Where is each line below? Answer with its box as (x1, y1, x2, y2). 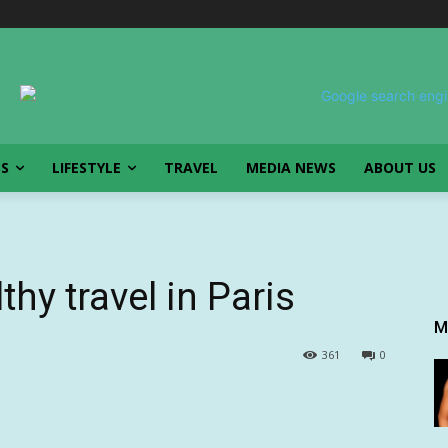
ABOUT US (364, 158, 436, 178)
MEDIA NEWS (246, 158, 336, 178)
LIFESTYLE (52, 158, 121, 178)
